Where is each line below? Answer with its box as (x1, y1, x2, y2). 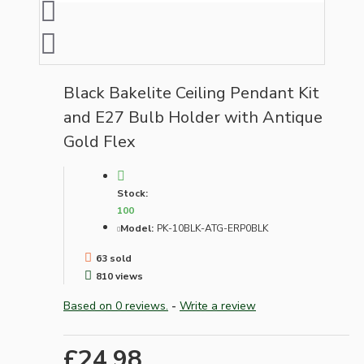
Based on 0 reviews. (63, 298, 168, 314)
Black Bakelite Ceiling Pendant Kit (63, 82, 319, 105)
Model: (120, 222, 154, 236)
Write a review (180, 298, 256, 314)
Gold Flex (63, 131, 136, 154)
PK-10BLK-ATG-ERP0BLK (157, 222, 268, 236)
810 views (96, 270, 143, 284)
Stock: (117, 187, 148, 201)
